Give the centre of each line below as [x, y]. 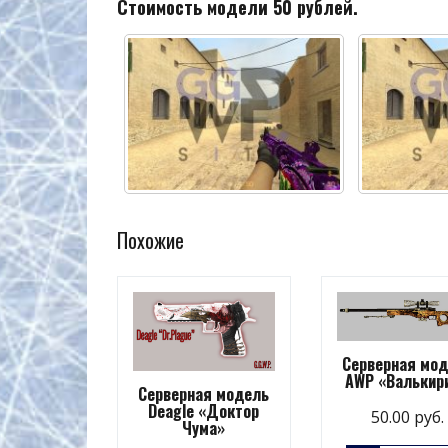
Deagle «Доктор [204, 410]
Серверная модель [204, 393]
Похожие [150, 239]
